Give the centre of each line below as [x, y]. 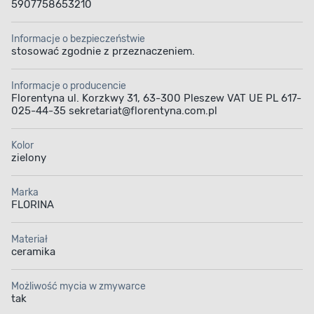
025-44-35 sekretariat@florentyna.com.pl [114, 111]
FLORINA [33, 205]
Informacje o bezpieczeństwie [78, 39]
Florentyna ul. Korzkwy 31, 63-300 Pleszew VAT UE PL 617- [156, 98]
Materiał [29, 240]
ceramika [33, 252]
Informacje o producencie [69, 86]
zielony [29, 158]
